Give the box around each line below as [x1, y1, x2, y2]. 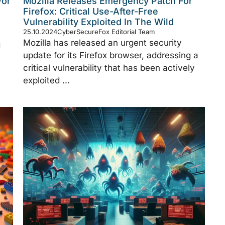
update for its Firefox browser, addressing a [23, 50, 198, 60]
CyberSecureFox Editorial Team [57, 27, 155, 36]
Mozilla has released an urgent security [23, 37, 182, 48]
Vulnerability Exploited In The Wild [23, 16, 174, 27]
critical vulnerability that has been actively [23, 62, 195, 73]
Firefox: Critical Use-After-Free [23, 6, 158, 17]
